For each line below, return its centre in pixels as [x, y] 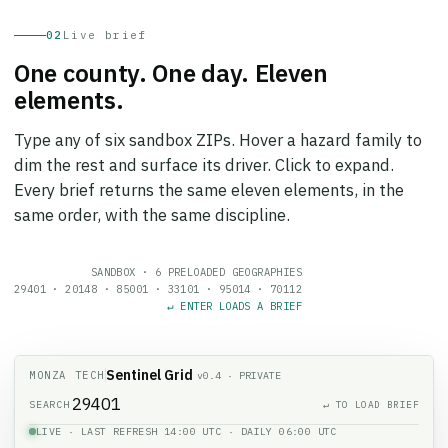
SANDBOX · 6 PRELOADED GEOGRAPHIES [196, 258]
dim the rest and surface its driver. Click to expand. [204, 151]
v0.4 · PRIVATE [239, 361]
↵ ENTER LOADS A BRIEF [234, 292]
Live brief [104, 21]
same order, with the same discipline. [152, 201]
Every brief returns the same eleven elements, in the [209, 176]
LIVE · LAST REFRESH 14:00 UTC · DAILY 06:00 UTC [186, 417]
